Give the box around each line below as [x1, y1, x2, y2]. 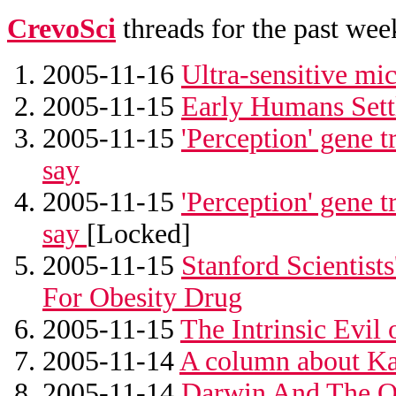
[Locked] [87, 217, 191, 249]
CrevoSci [7, 12, 116, 44]
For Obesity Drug [42, 281, 242, 313]
